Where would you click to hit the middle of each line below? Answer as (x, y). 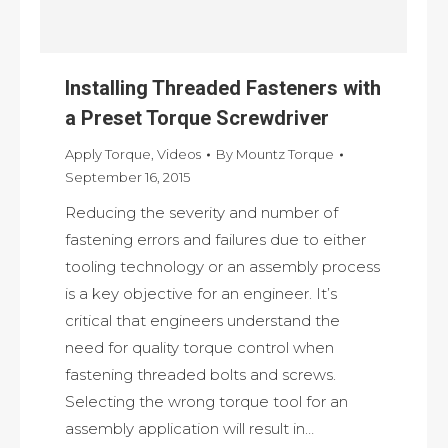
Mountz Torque (285, 154)
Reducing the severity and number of (201, 213)
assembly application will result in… (189, 429)
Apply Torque (108, 154)
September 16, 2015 (127, 177)
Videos (179, 154)
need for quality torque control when (199, 348)
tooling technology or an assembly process (222, 267)
